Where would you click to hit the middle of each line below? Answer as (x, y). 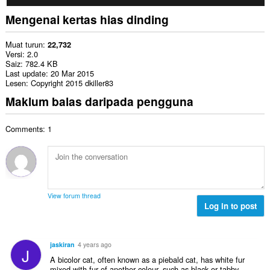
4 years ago (94, 245)
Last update (25, 74)
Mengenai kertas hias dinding (87, 19)
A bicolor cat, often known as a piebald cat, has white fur (147, 260)
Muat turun (24, 45)
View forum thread (74, 195)
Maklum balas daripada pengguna (99, 102)
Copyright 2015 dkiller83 (72, 83)
